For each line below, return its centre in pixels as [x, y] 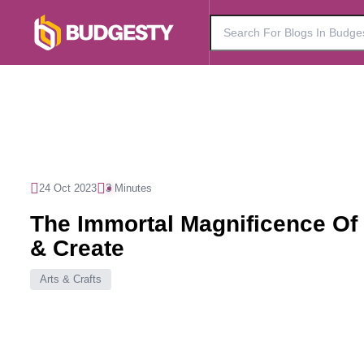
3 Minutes [129, 188]
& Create [77, 248]
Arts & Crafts [71, 279]
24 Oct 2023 [68, 188]
